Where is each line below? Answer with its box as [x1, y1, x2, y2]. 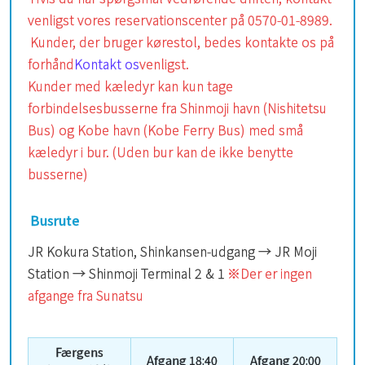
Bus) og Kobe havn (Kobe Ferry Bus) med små [28, 119, 303, 139]
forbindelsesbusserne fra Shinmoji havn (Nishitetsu [28, 97, 327, 117]
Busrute [30, 209, 80, 230]
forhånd [28, 53, 74, 73]
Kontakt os [74, 53, 139, 73]
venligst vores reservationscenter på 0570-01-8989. [28, 9, 332, 29]
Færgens [55, 343, 103, 360]
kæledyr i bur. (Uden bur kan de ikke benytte [28, 141, 293, 161]
